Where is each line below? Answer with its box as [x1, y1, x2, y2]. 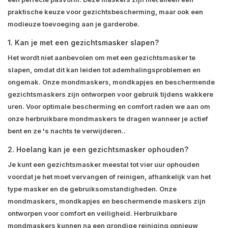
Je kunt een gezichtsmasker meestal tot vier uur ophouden [8, 160, 199, 169]
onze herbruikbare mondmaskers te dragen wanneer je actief [8, 115, 208, 123]
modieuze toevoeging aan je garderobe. [8, 20, 139, 28]
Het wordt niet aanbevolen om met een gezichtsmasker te [8, 53, 195, 62]
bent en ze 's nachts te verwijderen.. [8, 127, 126, 135]
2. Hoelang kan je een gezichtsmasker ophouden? [8, 145, 188, 154]
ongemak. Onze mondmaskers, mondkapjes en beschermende [8, 78, 215, 87]
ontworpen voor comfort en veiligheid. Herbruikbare [8, 209, 177, 218]
